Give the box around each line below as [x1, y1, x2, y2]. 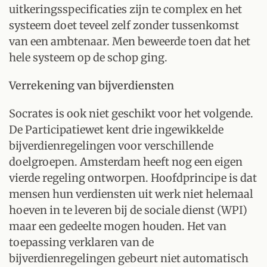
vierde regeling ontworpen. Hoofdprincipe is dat [9, 171, 257, 185]
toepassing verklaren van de [9, 235, 154, 249]
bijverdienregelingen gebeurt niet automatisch [9, 252, 249, 265]
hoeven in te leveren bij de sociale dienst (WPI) [9, 203, 247, 217]
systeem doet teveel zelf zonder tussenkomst [9, 18, 239, 32]
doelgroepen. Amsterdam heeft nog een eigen [9, 155, 243, 169]
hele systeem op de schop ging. [9, 51, 167, 64]
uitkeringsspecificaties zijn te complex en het [9, 2, 242, 16]
